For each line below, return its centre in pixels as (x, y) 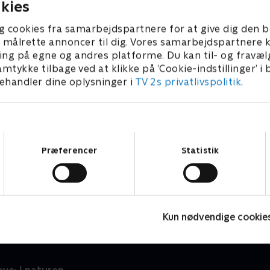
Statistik (200, 150)
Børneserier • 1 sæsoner (66, 194)
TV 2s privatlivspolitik (188, 82)
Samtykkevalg (162, 137)
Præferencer (69, 150)
